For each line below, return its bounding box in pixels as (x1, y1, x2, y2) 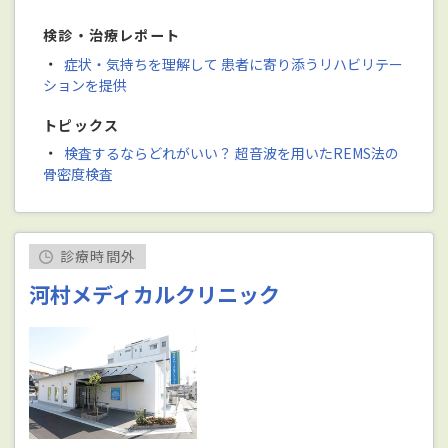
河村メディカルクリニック (29, 279, 281, 310)
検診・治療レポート (43, 25, 181, 46)
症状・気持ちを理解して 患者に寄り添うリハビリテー (63, 53, 403, 74)
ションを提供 (43, 74, 128, 95)
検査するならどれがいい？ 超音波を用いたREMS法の (63, 142, 399, 163)
